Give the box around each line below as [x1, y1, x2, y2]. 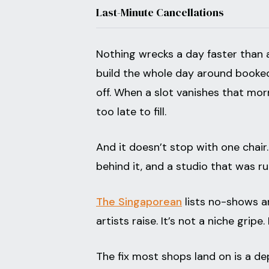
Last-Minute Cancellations [96, 5, 224, 20]
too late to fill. [96, 104, 166, 119]
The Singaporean [96, 195, 182, 209]
